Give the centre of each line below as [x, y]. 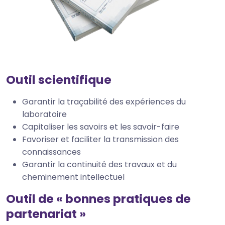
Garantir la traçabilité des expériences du [104, 102]
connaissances [51, 152]
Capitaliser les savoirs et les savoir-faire [101, 127]
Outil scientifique [59, 80]
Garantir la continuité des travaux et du [99, 165]
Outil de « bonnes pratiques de [98, 199]
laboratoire [44, 115]
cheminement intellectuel [73, 177]
